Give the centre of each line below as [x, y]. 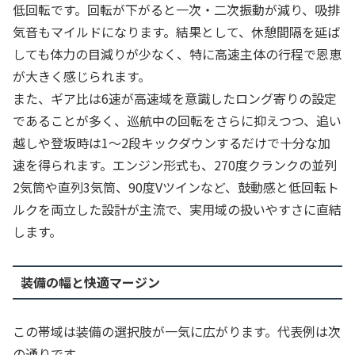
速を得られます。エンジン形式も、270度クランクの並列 [175, 164]
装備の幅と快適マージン [90, 282]
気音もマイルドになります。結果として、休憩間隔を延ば [176, 31]
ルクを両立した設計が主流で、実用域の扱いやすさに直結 [177, 209]
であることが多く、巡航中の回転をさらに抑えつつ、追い [177, 120]
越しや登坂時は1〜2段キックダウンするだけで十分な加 [172, 142]
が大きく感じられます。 [82, 76]
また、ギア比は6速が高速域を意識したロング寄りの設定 [175, 98]
